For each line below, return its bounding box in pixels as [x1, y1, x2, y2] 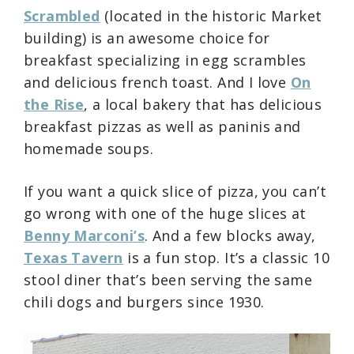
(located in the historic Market [100, 6, 322, 25]
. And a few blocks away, [145, 225, 316, 245]
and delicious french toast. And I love [24, 72, 291, 92]
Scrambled [24, 6, 100, 25]
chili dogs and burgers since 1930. [24, 292, 265, 311]
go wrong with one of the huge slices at [24, 203, 307, 223]
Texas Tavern [24, 247, 123, 267]
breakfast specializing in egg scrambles [24, 50, 307, 70]
